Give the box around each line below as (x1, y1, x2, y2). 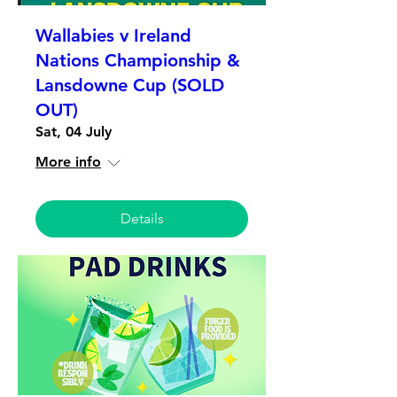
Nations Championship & (35, 50, 240, 72)
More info (35, 153, 101, 171)
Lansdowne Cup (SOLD (35, 74, 224, 97)
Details (120, 210, 164, 228)
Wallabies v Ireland (35, 25, 191, 47)
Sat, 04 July (35, 123, 112, 141)
